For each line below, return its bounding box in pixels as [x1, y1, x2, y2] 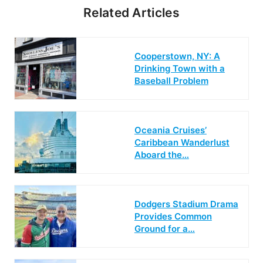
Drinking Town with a [134, 63, 225, 75]
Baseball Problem [134, 75, 208, 87]
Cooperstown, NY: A [134, 50, 220, 62]
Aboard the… [134, 149, 189, 161]
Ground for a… [134, 223, 195, 235]
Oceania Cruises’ [134, 124, 207, 136]
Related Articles [83, 5, 180, 20]
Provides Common [134, 211, 212, 222]
